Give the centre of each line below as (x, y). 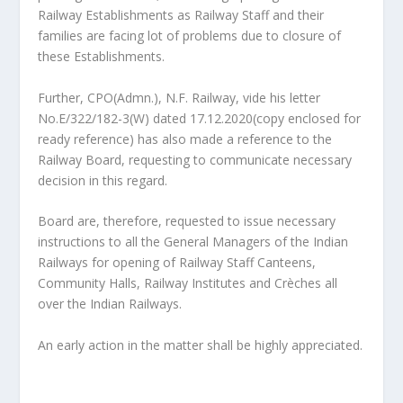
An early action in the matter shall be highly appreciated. (201, 345)
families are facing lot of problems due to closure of (190, 36)
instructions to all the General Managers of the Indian (193, 242)
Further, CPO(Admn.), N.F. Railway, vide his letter (179, 97)
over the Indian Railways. (110, 304)
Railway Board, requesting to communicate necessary (195, 159)
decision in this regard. (103, 180)
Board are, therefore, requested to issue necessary (187, 221)
